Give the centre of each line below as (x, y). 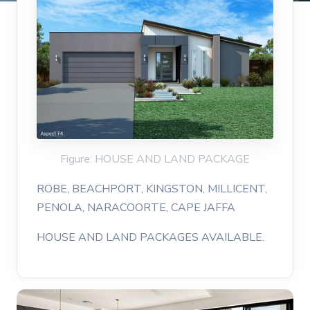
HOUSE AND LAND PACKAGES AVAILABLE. (151, 237)
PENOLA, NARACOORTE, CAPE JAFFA (136, 207)
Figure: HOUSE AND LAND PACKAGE (155, 159)
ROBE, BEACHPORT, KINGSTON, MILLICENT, (152, 189)
